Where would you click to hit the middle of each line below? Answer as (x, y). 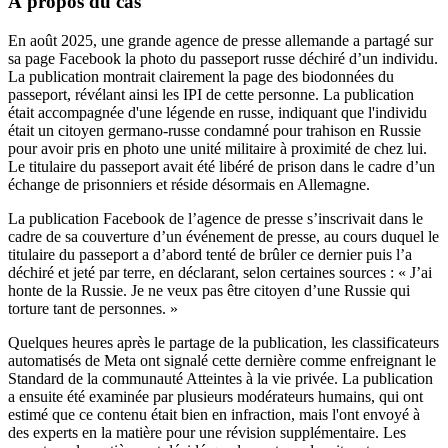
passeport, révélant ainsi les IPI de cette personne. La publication (211, 94)
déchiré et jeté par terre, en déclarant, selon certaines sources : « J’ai (220, 272)
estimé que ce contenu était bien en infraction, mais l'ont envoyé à (214, 414)
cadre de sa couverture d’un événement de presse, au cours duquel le (223, 236)
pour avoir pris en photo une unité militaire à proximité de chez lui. (217, 148)
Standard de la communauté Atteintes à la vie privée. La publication (220, 378)
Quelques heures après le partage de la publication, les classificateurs (223, 342)
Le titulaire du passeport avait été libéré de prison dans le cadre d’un (221, 166)
